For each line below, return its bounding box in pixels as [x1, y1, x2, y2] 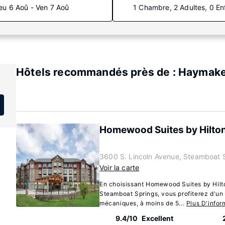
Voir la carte [99, 163, 140, 172]
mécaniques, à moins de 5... [99, 199, 186, 207]
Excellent [142, 214, 173, 222]
